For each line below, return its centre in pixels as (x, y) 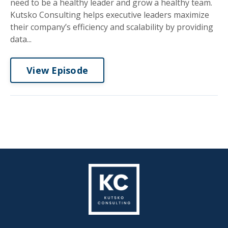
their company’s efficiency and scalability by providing (112, 27)
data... (21, 39)
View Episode (57, 70)
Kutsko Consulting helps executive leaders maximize (110, 15)
